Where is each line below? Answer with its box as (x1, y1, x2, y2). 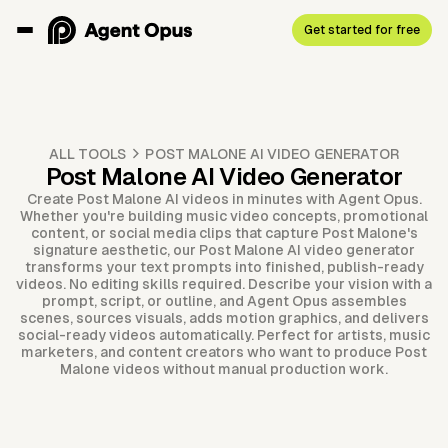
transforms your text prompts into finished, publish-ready (24, 259, 424, 276)
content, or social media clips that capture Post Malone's (30, 225, 418, 242)
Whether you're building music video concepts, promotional (20, 208, 428, 225)
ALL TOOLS (48, 145, 127, 162)
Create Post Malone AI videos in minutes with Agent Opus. (26, 191, 422, 208)
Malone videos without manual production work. (60, 361, 388, 378)
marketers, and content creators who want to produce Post (21, 344, 427, 361)
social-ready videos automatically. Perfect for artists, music (18, 327, 430, 344)
